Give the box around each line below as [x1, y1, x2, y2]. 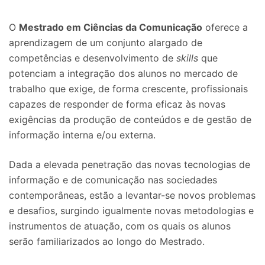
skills [176, 52, 198, 64]
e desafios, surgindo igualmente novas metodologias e [9, 205, 254, 216]
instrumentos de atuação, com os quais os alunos [9, 220, 231, 232]
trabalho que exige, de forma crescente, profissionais [9, 83, 248, 95]
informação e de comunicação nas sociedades [9, 174, 217, 186]
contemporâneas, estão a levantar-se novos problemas [9, 189, 256, 201]
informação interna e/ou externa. [9, 129, 156, 141]
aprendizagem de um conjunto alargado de [9, 37, 202, 49]
